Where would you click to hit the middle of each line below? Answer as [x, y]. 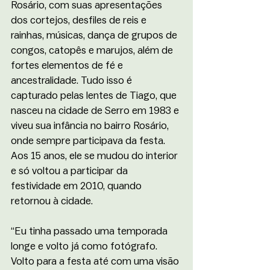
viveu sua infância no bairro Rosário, [91, 126]
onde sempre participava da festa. [89, 141]
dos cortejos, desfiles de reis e [80, 20]
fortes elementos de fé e [68, 65]
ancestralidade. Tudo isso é [73, 80]
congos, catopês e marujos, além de [93, 50]
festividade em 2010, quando [77, 186]
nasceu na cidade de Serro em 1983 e [96, 111]
